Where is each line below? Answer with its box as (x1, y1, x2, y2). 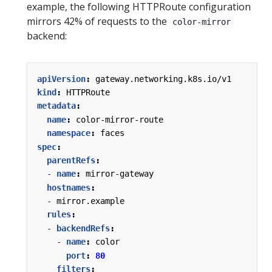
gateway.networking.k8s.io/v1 (95, 73, 231, 84)
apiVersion (37, 73, 86, 84)
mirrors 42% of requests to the (27, 14, 169, 28)
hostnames (47, 182, 90, 192)
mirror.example (56, 196, 124, 206)
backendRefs (56, 223, 110, 233)
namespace (47, 128, 90, 138)
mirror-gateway (86, 169, 154, 179)
